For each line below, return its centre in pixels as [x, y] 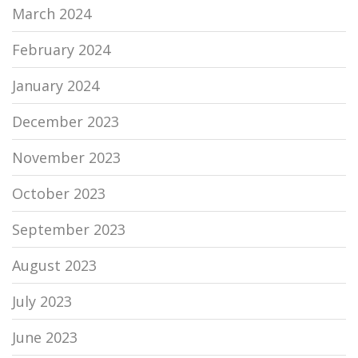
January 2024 [56, 86]
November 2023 [66, 158]
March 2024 [52, 14]
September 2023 [69, 230]
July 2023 [42, 302]
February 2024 [61, 50]
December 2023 [66, 122]
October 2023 [59, 194]
